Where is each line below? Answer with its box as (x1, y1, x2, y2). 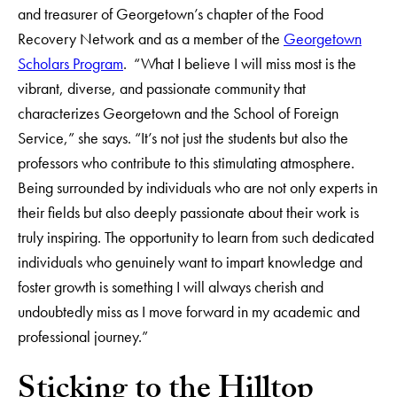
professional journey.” (18, 326, 148, 347)
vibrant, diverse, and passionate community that (18, 78, 306, 99)
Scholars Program (18, 53, 123, 74)
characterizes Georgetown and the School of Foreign (18, 103, 339, 124)
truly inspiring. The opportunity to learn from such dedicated (18, 227, 374, 248)
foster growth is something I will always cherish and (18, 276, 323, 298)
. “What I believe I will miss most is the (123, 53, 356, 74)
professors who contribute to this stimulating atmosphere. (18, 152, 354, 174)
